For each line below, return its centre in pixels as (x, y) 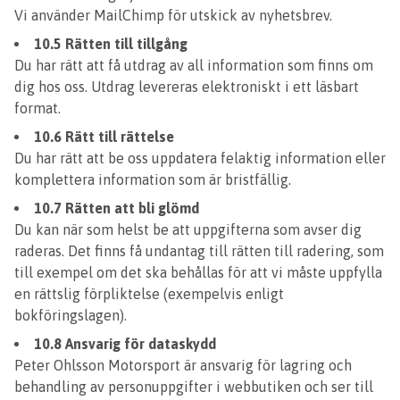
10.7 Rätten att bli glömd (117, 208)
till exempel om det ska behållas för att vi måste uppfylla (198, 272)
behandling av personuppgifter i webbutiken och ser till (194, 387)
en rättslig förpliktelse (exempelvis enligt (149, 294)
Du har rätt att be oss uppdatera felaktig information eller (200, 158)
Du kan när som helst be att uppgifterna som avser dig (188, 229)
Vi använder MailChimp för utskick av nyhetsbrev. (173, 15)
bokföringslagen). (71, 315)
